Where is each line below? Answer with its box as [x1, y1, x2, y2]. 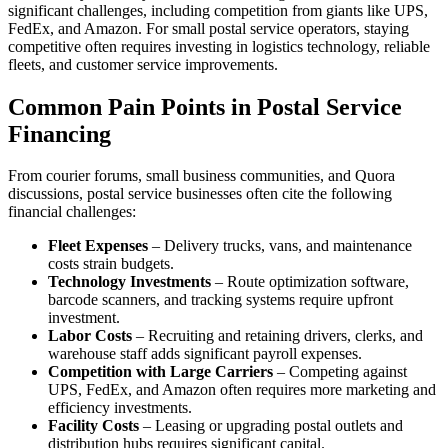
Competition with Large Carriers [48, 363, 273, 381]
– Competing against [273, 363, 407, 381]
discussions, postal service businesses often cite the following [8, 185, 392, 203]
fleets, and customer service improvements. [8, 55, 278, 73]
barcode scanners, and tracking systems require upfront [48, 291, 393, 309]
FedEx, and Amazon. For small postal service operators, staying [8, 19, 409, 37]
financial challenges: [8, 203, 136, 221]
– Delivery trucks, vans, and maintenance [148, 237, 412, 255]
